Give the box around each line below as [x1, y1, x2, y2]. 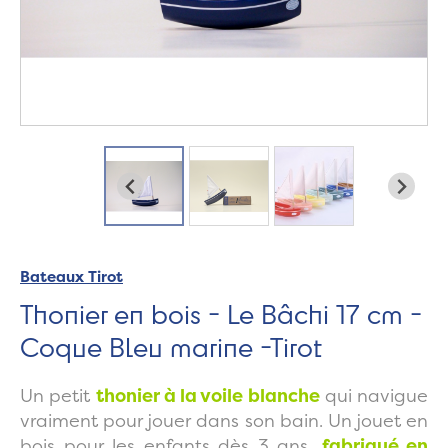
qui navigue [319, 383, 428, 409]
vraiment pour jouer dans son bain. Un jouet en [20, 408, 428, 434]
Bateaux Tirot [20, 266, 123, 288]
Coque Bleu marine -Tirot [20, 329, 322, 365]
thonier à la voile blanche [95, 383, 320, 409]
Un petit [20, 383, 96, 409]
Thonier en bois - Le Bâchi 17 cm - [20, 296, 422, 332]
